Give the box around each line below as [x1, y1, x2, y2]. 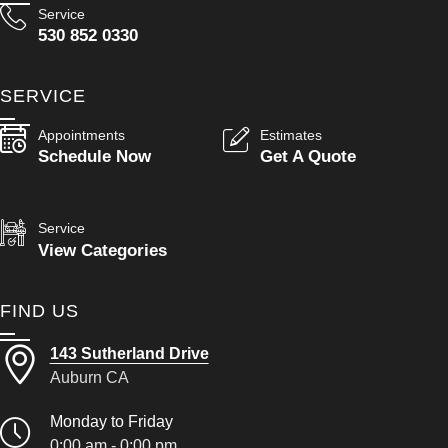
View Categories [37, 239, 167, 260]
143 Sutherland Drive [49, 343, 209, 362]
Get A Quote [260, 146, 357, 167]
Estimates [260, 126, 323, 143]
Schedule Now [37, 146, 151, 167]
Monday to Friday [49, 411, 173, 430]
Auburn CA [49, 367, 129, 386]
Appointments [37, 126, 125, 143]
